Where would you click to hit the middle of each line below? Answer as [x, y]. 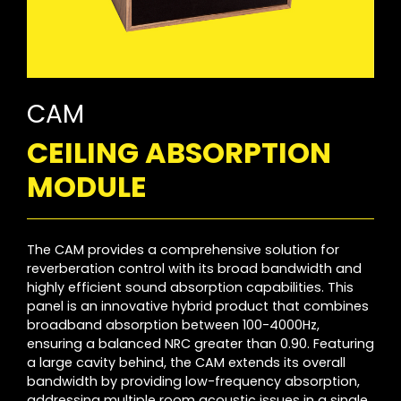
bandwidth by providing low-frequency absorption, [193, 382]
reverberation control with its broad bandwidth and [194, 269]
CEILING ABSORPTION [179, 153]
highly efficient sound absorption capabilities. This [190, 288]
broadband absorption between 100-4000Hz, [173, 325]
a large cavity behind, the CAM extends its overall [186, 363]
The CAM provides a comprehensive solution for [183, 250]
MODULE [87, 187]
